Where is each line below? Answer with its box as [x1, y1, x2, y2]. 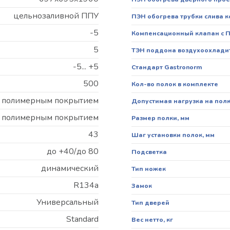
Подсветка [131, 148, 167, 157]
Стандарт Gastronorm [131, 63, 202, 72]
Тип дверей [131, 199, 169, 207]
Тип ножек [131, 165, 166, 174]
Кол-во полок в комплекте [131, 80, 218, 89]
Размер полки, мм [131, 114, 189, 123]
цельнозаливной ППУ [13, 10, 99, 22]
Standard [66, 214, 99, 225]
